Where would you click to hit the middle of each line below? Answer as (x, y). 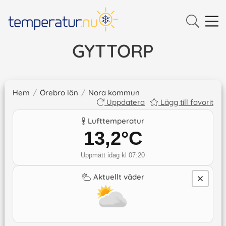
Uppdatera (126, 102)
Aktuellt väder (119, 177)
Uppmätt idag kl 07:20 (113, 155)
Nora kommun (114, 93)
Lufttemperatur (116, 121)
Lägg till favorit (187, 102)
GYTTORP (113, 51)
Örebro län (59, 93)
